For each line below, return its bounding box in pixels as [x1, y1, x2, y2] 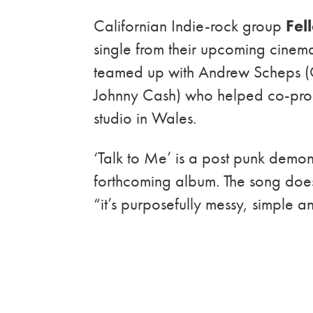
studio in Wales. [94, 106, 201, 129]
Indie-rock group [171, 14, 286, 36]
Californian [94, 14, 172, 36]
